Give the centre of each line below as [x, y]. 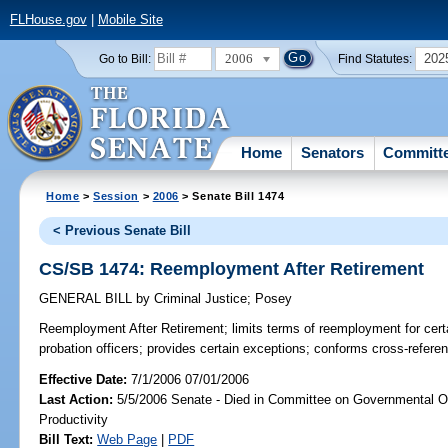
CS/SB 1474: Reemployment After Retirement [232, 268]
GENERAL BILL [88, 299]
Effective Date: [85, 379]
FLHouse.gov [48, 20]
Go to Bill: [124, 58]
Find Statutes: [375, 58]
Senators [333, 152]
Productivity [74, 419]
